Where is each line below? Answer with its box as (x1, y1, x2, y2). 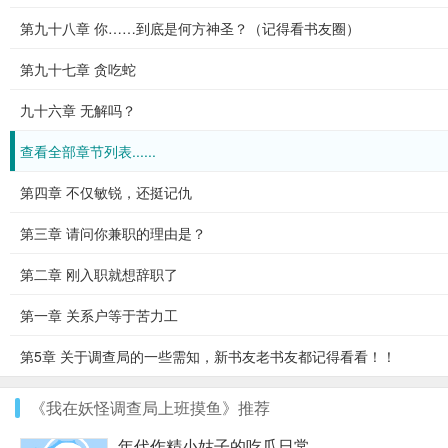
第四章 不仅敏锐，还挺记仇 (20, 182, 192, 202)
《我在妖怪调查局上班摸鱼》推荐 (30, 396, 270, 419)
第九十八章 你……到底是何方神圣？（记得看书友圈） (20, 18, 360, 38)
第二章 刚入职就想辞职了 (20, 264, 178, 284)
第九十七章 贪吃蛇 (20, 59, 136, 79)
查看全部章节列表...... (20, 141, 156, 161)
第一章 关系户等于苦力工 (20, 305, 178, 325)
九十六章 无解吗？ (20, 100, 136, 120)
